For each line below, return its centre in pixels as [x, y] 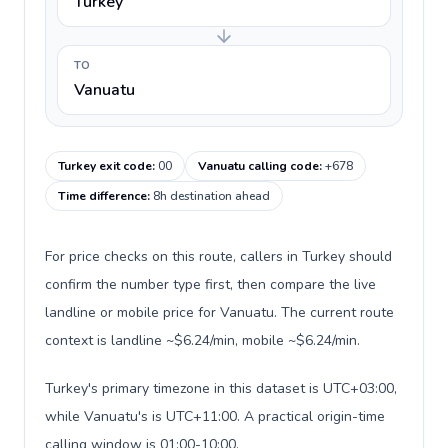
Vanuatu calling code [258, 166]
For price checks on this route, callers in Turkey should [218, 256]
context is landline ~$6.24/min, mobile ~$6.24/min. [202, 340]
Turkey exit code [105, 166]
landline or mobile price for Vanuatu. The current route [219, 312]
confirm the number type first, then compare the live [210, 284]
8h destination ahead [211, 196]
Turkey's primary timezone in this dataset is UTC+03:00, [221, 388]
